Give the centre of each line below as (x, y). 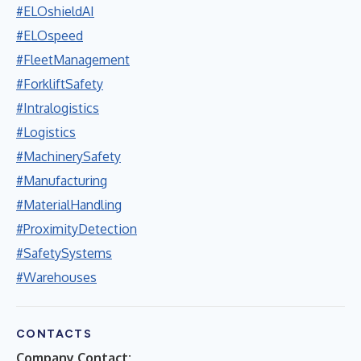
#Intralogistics (58, 108)
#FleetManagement (73, 59)
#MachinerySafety (68, 156)
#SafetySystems (64, 253)
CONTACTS (54, 334)
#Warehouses (56, 277)
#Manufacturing (62, 180)
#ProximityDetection (77, 228)
